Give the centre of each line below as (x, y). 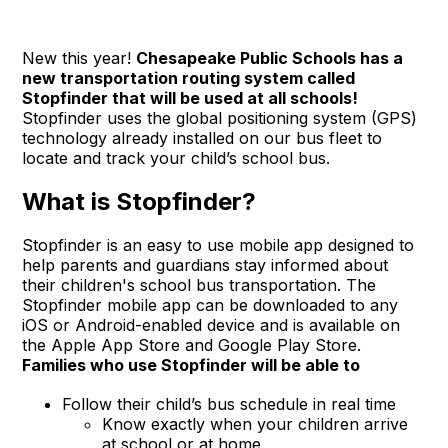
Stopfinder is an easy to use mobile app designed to (218, 244)
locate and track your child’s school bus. (176, 157)
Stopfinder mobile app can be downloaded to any (210, 304)
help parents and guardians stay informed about (205, 264)
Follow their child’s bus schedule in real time (229, 403)
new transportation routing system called (189, 77)
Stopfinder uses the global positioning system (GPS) (220, 117)
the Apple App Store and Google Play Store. (192, 344)
